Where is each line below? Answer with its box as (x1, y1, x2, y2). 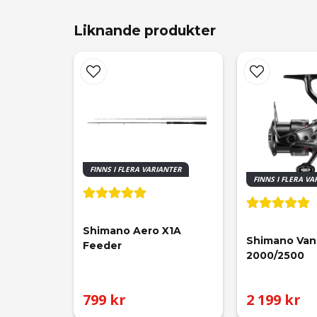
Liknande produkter (74, 21, 216, 39)
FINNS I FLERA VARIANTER (90, 163, 182, 174)
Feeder (83, 238, 122, 252)
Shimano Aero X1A (83, 224, 184, 237)
